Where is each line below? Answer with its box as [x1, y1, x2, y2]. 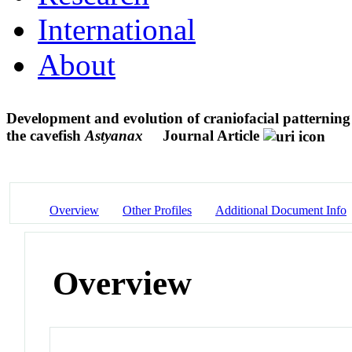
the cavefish [6, 126, 85, 144]
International [38, 12, 196, 46]
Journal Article [163, 126, 259, 144]
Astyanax [85, 126, 143, 144]
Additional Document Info [215, 203, 346, 217]
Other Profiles [123, 203, 192, 217]
